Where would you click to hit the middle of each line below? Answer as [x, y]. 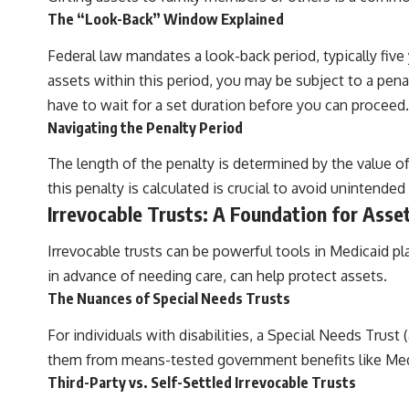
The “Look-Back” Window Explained [166, 20]
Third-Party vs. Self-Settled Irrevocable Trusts [202, 382]
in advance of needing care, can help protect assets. [217, 276]
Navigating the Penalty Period [145, 127]
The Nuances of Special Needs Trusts [169, 299]
